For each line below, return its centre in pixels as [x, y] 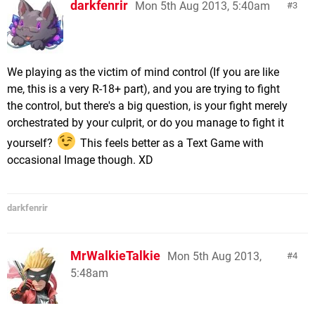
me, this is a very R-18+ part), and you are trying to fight [143, 89]
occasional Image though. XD [80, 160]
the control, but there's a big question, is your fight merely [147, 106]
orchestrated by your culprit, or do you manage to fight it [146, 123]
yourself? [31, 143]
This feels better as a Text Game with [170, 143]
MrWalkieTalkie [115, 255]
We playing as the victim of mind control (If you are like [143, 72]
